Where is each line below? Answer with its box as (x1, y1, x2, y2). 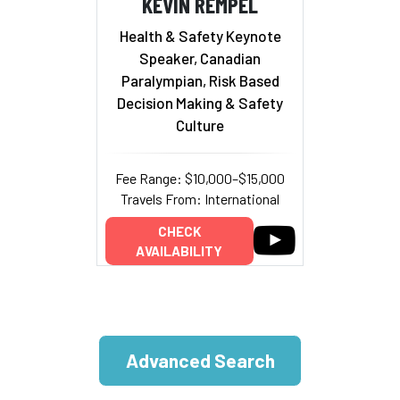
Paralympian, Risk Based (121, 71, 279, 90)
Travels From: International (121, 190, 279, 208)
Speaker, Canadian (139, 49, 261, 68)
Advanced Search (125, 349, 275, 372)
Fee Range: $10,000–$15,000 (115, 170, 285, 187)
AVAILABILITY (136, 242, 222, 259)
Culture (176, 116, 224, 135)
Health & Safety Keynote (119, 27, 281, 46)
